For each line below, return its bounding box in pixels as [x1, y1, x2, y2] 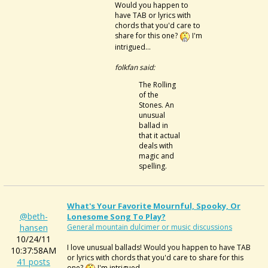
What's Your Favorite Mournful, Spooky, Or [67, 200, 240, 211]
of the [139, 89, 159, 100]
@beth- [19, 211, 48, 222]
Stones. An [139, 99, 174, 110]
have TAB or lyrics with [115, 10, 191, 20]
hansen [19, 222, 48, 233]
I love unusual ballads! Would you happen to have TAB [67, 242, 251, 252]
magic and [139, 150, 174, 161]
